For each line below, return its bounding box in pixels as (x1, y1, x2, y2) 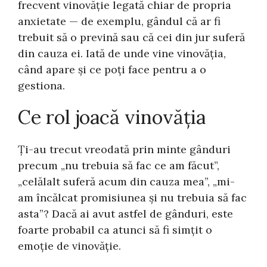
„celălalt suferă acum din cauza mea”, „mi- (18, 175, 235, 189)
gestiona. (18, 78, 66, 92)
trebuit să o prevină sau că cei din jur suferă (18, 30, 246, 44)
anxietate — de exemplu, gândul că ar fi (18, 14, 221, 28)
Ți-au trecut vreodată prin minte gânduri (18, 142, 231, 157)
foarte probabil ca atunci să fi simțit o (18, 223, 213, 237)
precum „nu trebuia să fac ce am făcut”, (18, 159, 220, 173)
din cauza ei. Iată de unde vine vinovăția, (18, 46, 226, 60)
